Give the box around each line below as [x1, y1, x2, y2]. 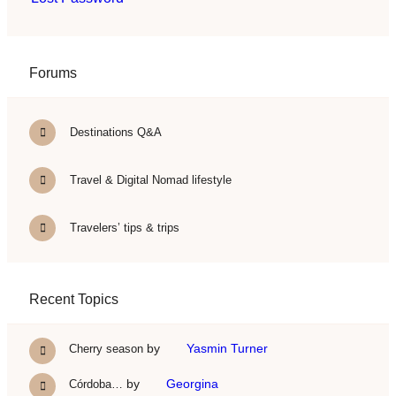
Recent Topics [29, 291, 118, 307]
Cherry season [69, 341, 143, 355]
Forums [29, 65, 77, 80]
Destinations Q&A [66, 125, 162, 139]
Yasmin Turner [187, 340, 268, 355]
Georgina [166, 376, 218, 391]
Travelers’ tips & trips [66, 220, 179, 234]
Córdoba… [69, 377, 123, 391]
